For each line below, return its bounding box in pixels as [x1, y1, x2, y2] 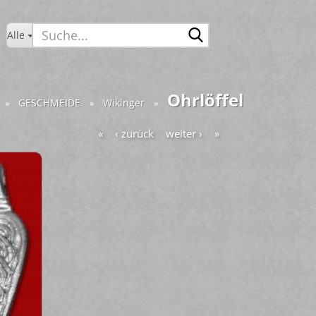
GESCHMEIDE [18, 96, 80, 109]
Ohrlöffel [166, 88, 243, 111]
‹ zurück [114, 126, 154, 140]
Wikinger [102, 96, 145, 109]
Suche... [208, 22, 241, 35]
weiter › [165, 126, 202, 140]
